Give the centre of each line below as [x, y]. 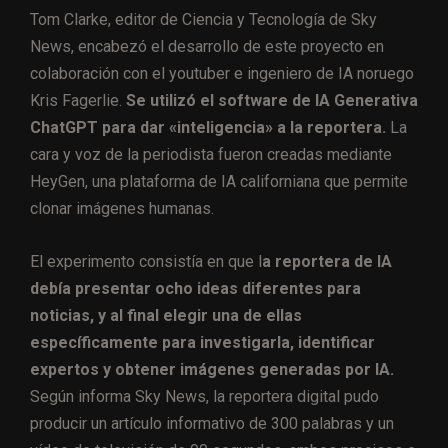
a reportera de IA [327, 262]
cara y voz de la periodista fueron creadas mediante [211, 155]
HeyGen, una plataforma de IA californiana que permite [219, 182]
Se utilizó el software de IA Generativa [272, 101]
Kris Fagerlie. [78, 101]
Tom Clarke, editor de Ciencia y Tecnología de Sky [203, 20]
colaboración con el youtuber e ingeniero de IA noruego [222, 74]
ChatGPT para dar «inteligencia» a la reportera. [208, 128]
